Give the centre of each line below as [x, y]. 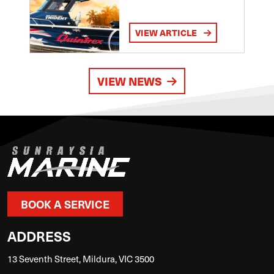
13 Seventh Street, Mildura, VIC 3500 [81, 258]
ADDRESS [39, 235]
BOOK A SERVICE [65, 204]
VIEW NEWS [130, 81]
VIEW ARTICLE [167, 32]
